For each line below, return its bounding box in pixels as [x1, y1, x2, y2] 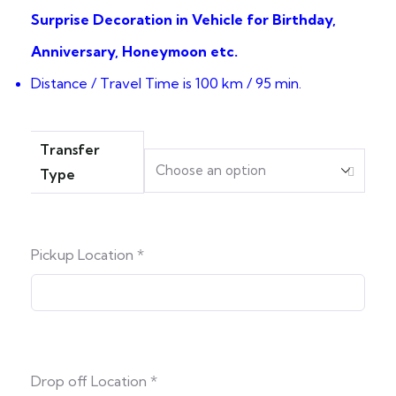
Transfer [40, 140, 100, 158]
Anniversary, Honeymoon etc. [31, 42, 238, 60]
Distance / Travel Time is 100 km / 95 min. [31, 73, 301, 92]
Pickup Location [31, 245, 137, 263]
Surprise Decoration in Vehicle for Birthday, [31, 10, 336, 28]
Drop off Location [31, 371, 150, 390]
